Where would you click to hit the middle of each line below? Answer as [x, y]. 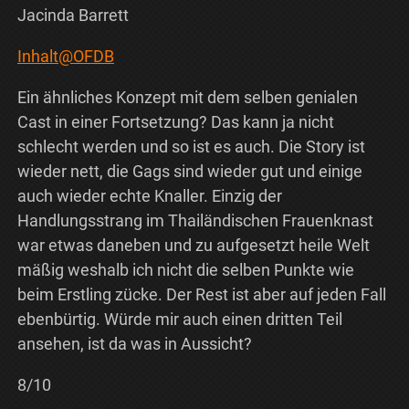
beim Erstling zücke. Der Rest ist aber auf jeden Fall [201, 295]
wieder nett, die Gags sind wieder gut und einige [189, 172]
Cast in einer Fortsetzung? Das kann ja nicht [175, 122]
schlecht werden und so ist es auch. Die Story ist [191, 147]
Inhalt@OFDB [65, 57]
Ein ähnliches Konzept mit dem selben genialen [187, 98]
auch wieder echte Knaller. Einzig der [149, 196]
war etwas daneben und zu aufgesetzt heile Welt [193, 246]
